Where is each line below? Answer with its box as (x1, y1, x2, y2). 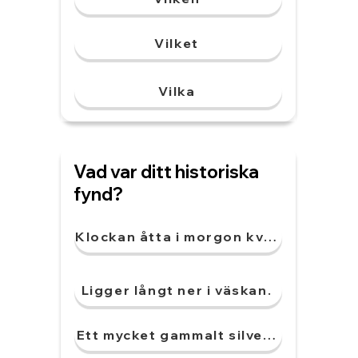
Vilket (154, 35, 199, 51)
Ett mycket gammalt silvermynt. (76, 327, 312, 343)
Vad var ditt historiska (74, 161, 259, 183)
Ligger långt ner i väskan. (81, 282, 272, 298)
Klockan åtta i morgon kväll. (75, 229, 286, 245)
